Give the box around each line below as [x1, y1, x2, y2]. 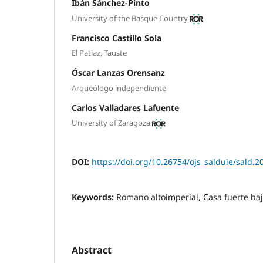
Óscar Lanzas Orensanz [72, 67, 165, 79]
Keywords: [72, 191, 116, 203]
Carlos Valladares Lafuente [72, 102, 179, 113]
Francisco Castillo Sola [72, 32, 161, 43]
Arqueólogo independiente [72, 82, 166, 93]
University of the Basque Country [72, 12, 188, 23]
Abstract [72, 244, 112, 257]
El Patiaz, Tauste [72, 48, 127, 59]
